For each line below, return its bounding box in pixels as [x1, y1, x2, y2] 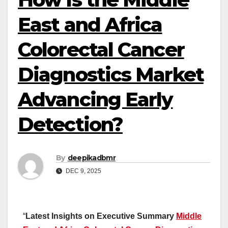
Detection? [18, 112, 123, 136]
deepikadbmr [67, 153, 116, 163]
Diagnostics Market [18, 63, 204, 87]
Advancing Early [18, 88, 173, 111]
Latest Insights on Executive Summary [25, 212, 176, 221]
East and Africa [18, 13, 162, 37]
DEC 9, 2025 [64, 167, 101, 175]
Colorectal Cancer [18, 38, 184, 62]
